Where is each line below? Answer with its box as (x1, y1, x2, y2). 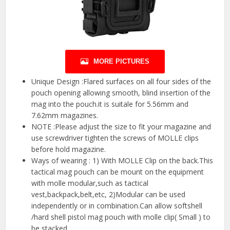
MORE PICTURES (93, 57, 149, 66)
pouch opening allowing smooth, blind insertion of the (31, 88, 211, 98)
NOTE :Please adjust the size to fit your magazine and (31, 122, 212, 132)
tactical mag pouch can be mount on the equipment (31, 167, 204, 177)
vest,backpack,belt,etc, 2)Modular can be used (31, 189, 186, 200)
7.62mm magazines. (31, 110, 99, 121)
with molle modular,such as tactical (31, 178, 149, 188)
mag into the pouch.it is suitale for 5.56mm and (31, 99, 189, 109)
